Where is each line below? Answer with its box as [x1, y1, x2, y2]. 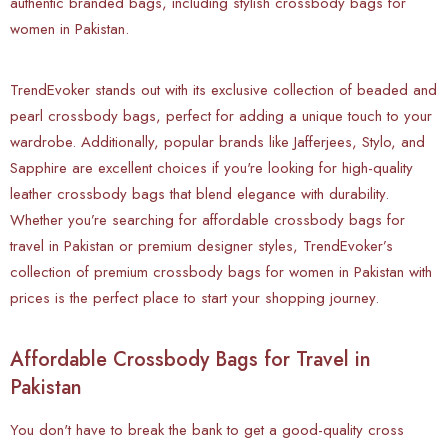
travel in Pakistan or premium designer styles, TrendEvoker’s [10, 234, 393, 257]
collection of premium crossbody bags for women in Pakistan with [10, 260, 432, 283]
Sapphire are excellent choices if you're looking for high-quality [10, 156, 413, 179]
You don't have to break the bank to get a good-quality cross [10, 418, 404, 441]
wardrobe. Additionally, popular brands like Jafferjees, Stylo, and [10, 130, 425, 153]
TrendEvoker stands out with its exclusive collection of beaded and [10, 78, 437, 101]
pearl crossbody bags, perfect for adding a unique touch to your [10, 104, 432, 127]
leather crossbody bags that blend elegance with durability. [10, 182, 389, 205]
